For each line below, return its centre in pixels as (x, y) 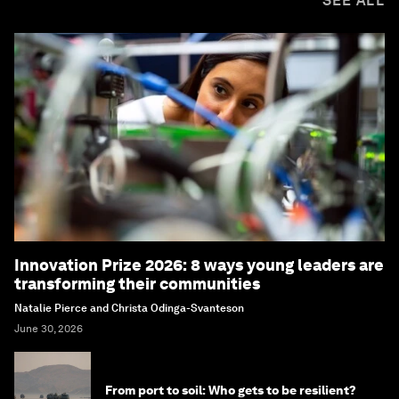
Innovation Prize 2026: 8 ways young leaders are (199, 265)
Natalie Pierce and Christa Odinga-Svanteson (129, 308)
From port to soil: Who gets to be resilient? (231, 390)
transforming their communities (137, 283)
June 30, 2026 (49, 328)
